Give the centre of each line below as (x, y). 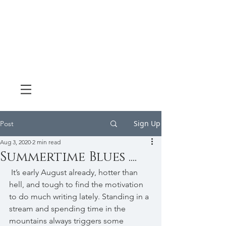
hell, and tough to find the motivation (77, 184)
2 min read (46, 142)
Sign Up (147, 123)
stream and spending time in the (68, 209)
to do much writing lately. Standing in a (80, 196)
